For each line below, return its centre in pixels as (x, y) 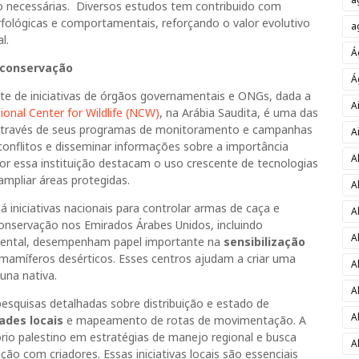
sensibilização (264, 242)
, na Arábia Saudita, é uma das (239, 113)
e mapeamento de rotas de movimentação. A (185, 320)
